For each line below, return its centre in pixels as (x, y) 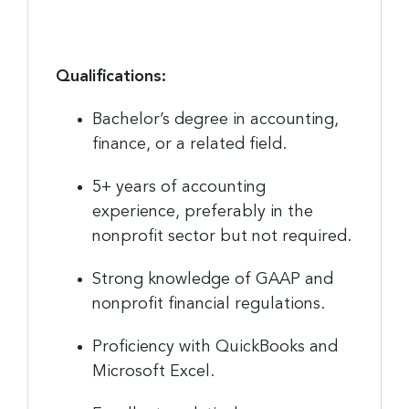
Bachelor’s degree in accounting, (215, 119)
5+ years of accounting (179, 187)
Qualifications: (111, 76)
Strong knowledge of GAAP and (213, 279)
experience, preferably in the (203, 211)
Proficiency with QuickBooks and (215, 346)
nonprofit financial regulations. (209, 304)
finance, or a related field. (189, 144)
